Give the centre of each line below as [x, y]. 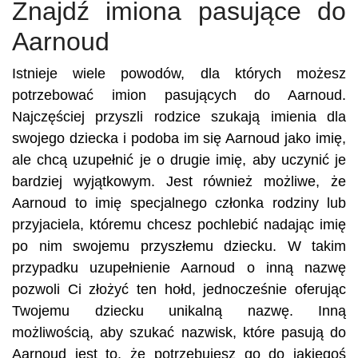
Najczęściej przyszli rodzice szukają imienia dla [179, 117]
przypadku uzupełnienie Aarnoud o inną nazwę [179, 268]
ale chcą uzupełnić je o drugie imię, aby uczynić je [179, 160]
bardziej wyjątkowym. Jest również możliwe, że [179, 181]
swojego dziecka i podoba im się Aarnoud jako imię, [179, 138]
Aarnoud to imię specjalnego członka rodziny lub [179, 203]
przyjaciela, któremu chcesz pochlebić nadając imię [179, 225]
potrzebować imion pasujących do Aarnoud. [179, 95]
